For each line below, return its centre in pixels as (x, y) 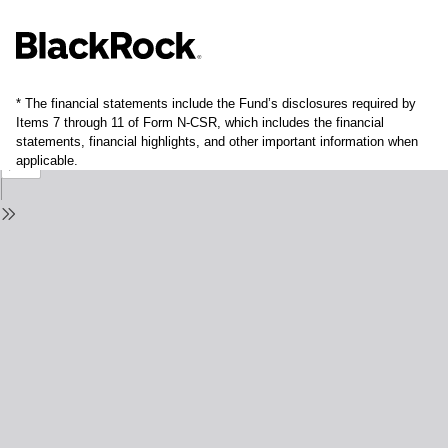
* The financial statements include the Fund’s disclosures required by (216, 103)
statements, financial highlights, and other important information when (217, 141)
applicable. (47, 160)
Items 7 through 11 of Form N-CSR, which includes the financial (200, 122)
